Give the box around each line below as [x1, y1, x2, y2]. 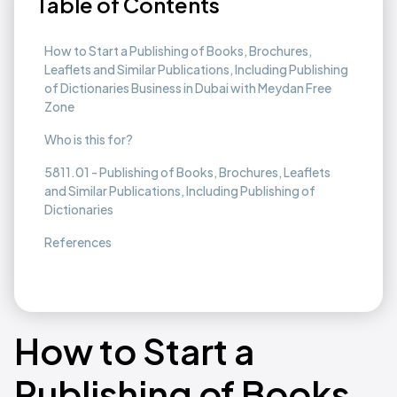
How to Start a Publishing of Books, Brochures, [44, 43, 312, 58]
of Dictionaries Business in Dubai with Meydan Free [44, 80, 331, 96]
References [44, 234, 112, 250]
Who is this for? [44, 131, 133, 147]
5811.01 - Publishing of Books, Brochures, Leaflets [44, 164, 331, 180]
